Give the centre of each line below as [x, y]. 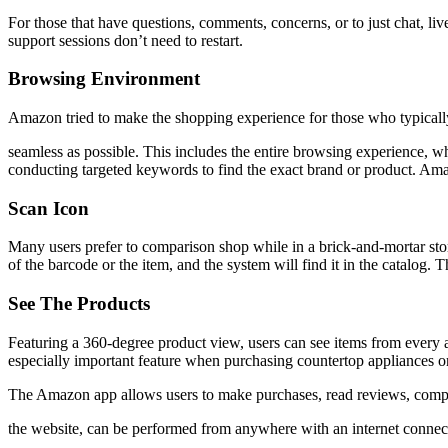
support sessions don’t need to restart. [125, 40]
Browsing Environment [104, 79]
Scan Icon [48, 208]
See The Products [79, 304]
